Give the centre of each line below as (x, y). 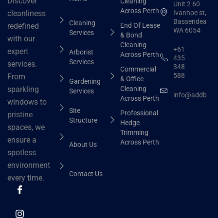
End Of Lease (140, 25)
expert (18, 52)
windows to (27, 102)
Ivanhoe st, (190, 12)
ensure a (22, 140)
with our (21, 39)
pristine (20, 115)
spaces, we (26, 127)
